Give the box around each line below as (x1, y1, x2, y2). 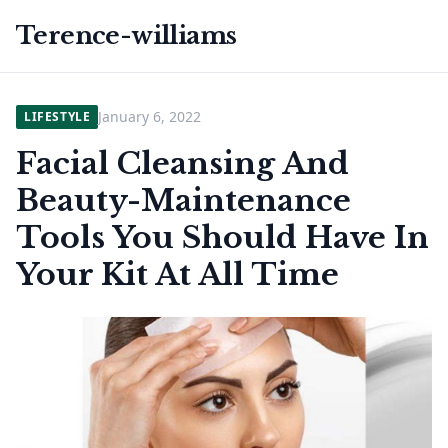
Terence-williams (16, 21, 237, 50)
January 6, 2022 (98, 107, 202, 126)
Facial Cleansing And (16, 145, 349, 182)
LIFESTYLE (24, 108, 91, 125)
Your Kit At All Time (16, 256, 339, 293)
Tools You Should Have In (16, 219, 429, 256)
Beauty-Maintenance (16, 182, 351, 219)
